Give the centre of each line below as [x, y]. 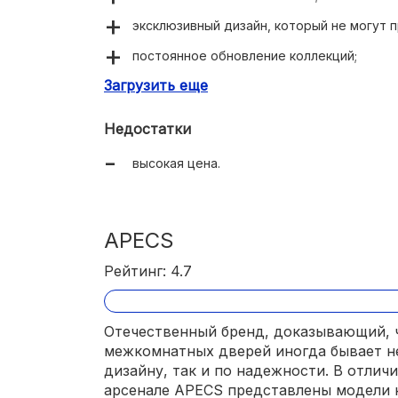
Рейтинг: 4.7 [148, 271]
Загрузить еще [156, 85]
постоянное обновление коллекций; [245, 55]
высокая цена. [176, 163]
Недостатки [147, 128]
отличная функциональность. [223, 85]
